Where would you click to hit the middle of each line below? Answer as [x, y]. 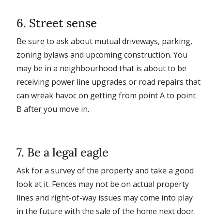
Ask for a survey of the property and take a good [105, 170]
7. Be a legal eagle [62, 152]
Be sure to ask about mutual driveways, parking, [104, 41]
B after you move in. [53, 109]
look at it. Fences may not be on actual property [102, 184]
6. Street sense [56, 23]
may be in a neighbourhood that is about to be [101, 68]
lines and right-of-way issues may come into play [104, 197]
